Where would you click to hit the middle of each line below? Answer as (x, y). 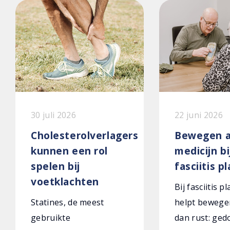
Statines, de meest (68, 202)
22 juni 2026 (199, 115)
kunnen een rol (70, 151)
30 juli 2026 (53, 115)
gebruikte (51, 218)
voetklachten (65, 181)
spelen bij (55, 166)
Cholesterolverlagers (85, 135)
